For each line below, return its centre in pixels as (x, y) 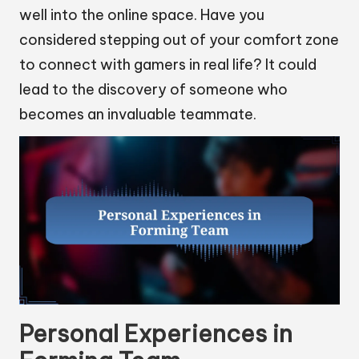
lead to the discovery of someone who (153, 90)
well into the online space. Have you (142, 15)
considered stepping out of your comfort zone (179, 40)
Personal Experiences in (156, 334)
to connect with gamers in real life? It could (168, 65)
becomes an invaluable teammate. (138, 115)
